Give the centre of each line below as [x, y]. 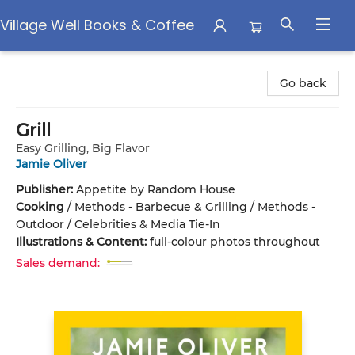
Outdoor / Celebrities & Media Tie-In [118, 224]
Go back [303, 83]
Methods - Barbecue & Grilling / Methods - [195, 207]
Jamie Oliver [52, 164]
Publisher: [46, 189]
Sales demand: [58, 263]
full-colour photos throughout [235, 242]
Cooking [40, 207]
